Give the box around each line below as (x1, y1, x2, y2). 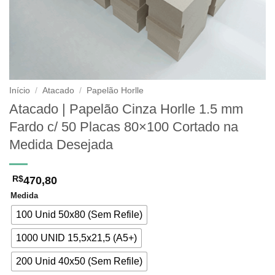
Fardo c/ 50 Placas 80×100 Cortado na (9, 118, 238, 134)
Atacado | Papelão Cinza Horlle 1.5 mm (9, 101, 243, 117)
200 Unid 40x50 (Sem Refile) (16, 256, 142, 267)
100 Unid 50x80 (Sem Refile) (16, 209, 142, 220)
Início (9, 86, 30, 95)
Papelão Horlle (87, 86, 144, 95)
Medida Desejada (9, 136, 113, 152)
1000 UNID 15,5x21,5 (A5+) (16, 233, 137, 244)
